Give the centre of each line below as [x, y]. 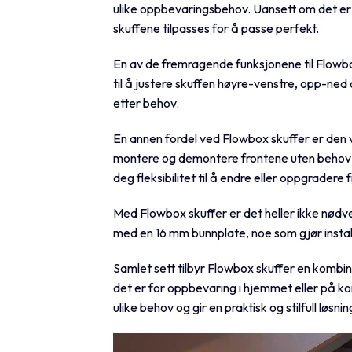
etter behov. [146, 103]
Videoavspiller [151, 341]
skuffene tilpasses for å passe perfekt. [216, 28]
